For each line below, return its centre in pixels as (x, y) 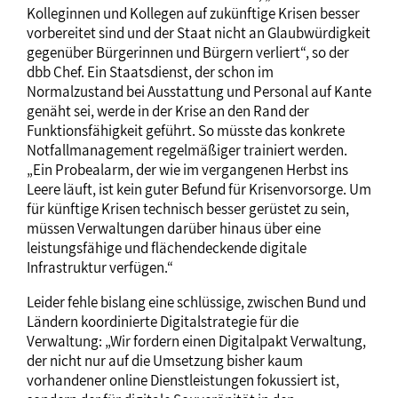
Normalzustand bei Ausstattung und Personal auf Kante (199, 91)
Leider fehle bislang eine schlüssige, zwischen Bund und (196, 302)
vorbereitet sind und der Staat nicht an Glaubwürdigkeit (199, 32)
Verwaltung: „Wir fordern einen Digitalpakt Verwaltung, (196, 341)
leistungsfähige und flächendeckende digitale (167, 247)
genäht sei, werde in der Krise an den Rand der (168, 111)
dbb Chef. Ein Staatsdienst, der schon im (150, 72)
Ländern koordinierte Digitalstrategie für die (163, 321)
